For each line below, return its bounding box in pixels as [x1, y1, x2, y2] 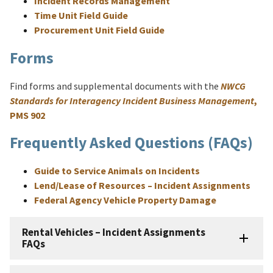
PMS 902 [10, 108, 45, 121]
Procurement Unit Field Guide [34, 24, 165, 37]
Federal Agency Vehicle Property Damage [34, 194, 216, 207]
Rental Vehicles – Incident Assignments [22, 225, 205, 239]
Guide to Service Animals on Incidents [34, 165, 200, 177]
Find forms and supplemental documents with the [10, 79, 221, 92]
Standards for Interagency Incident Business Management [10, 94, 254, 107]
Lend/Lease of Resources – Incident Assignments [34, 179, 250, 192]
